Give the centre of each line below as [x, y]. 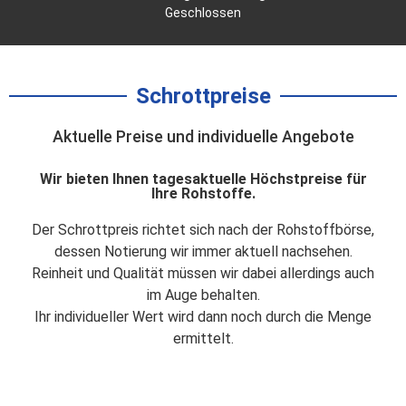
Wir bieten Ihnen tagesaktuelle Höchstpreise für [203, 179]
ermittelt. [203, 338]
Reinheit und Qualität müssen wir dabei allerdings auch [203, 273]
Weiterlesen [340, 19]
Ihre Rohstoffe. [203, 193]
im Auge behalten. [203, 295]
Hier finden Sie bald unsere [203, 391]
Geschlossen [203, 12]
